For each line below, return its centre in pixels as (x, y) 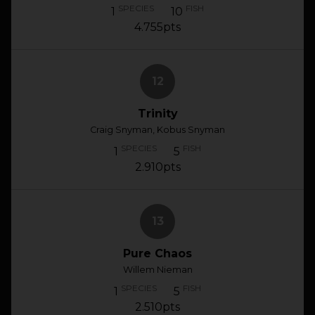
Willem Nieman (157, 270)
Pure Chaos (157, 253)
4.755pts (157, 27)
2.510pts (157, 307)
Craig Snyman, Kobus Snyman (157, 130)
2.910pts (157, 167)
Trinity (157, 114)
